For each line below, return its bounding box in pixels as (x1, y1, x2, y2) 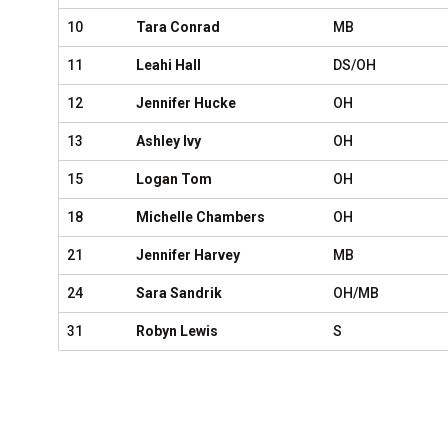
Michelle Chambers (136, 209, 265, 225)
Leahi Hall (136, 57, 201, 73)
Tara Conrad (136, 19, 220, 35)
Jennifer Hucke (136, 95, 236, 111)
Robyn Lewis (136, 323, 218, 339)
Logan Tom (136, 171, 212, 187)
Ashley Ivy (136, 133, 201, 149)
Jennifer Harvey (136, 247, 240, 263)
